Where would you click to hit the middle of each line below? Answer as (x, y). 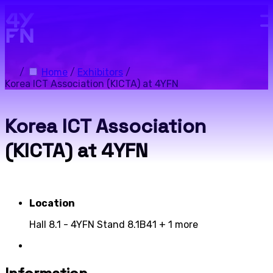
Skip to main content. (69, 10)
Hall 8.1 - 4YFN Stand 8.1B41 (94, 224)
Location (52, 203)
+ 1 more (179, 224)
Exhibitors (100, 72)
